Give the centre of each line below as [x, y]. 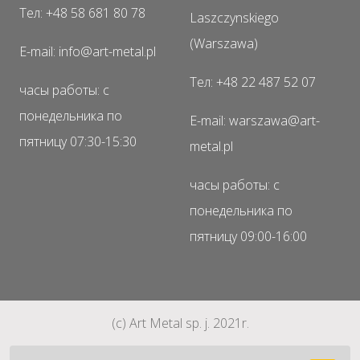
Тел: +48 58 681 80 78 [82, 13]
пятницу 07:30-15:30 [78, 141]
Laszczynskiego [234, 18]
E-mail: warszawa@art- [255, 121]
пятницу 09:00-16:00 [248, 236]
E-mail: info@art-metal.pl [88, 51]
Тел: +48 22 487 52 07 [253, 82]
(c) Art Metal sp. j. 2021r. [180, 323]
